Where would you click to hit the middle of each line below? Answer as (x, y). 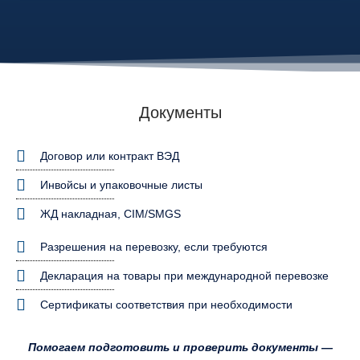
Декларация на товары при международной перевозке (184, 275)
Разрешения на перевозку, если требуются (154, 246)
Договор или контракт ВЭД (110, 155)
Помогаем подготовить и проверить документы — (180, 347)
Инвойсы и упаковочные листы (121, 184)
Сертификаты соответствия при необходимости (166, 304)
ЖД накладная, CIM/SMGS (110, 213)
